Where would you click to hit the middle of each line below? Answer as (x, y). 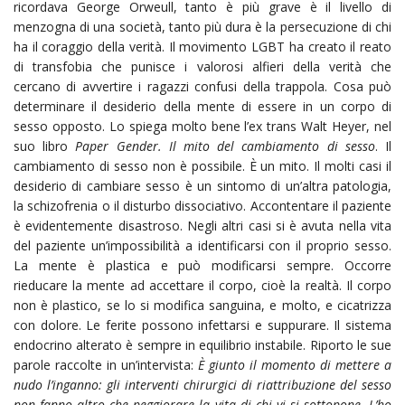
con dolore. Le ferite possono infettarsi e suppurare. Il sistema (202, 325)
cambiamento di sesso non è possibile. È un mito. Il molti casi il (202, 165)
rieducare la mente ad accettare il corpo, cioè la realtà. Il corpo (202, 285)
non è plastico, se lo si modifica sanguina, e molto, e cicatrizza (202, 305)
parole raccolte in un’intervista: (106, 364)
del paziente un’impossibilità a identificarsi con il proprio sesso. (202, 245)
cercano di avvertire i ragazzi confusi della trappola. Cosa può (202, 86)
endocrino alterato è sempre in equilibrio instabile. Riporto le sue (202, 344)
